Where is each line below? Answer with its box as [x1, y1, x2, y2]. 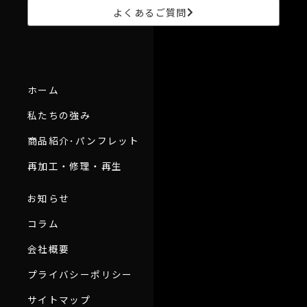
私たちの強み [27, 108, 91, 123]
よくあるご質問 [113, 5, 187, 20]
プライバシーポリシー [27, 267, 133, 282]
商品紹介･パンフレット [27, 134, 140, 148]
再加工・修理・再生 [27, 159, 123, 173]
